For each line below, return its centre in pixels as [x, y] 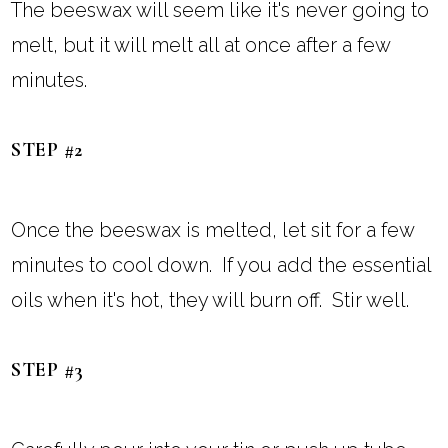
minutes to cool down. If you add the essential [221, 265]
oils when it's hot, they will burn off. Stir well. [210, 300]
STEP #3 [47, 370]
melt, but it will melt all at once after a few [201, 45]
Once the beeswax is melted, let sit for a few [213, 230]
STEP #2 [47, 150]
